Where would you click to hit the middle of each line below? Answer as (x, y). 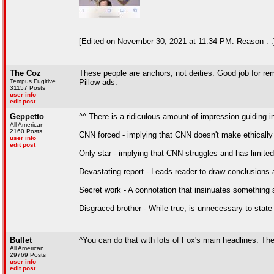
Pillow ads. (98, 82)
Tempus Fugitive (33, 81)
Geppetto (27, 117)
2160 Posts (26, 131)
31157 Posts (28, 88)
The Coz (25, 73)
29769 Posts (28, 255)
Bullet (21, 240)
